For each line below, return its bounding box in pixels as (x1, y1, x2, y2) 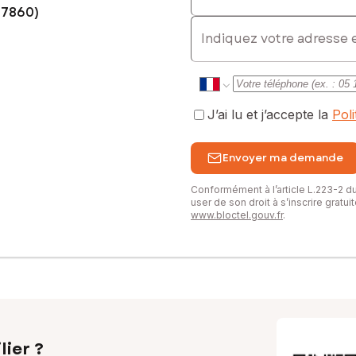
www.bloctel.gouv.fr (191, 208, 283, 221)
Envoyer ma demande (222, 150, 343, 166)
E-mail (190, 14, 227, 31)
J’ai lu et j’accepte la (207, 106, 332, 123)
